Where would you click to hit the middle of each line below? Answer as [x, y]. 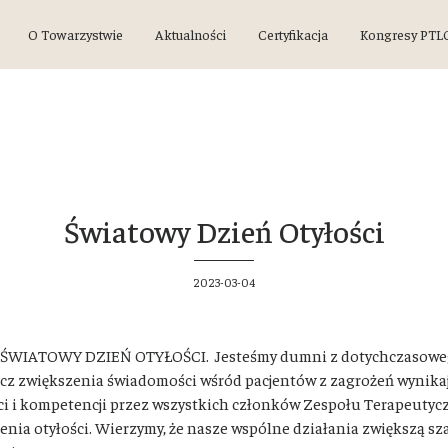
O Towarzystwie [75, 34]
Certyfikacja [292, 34]
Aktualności [190, 34]
